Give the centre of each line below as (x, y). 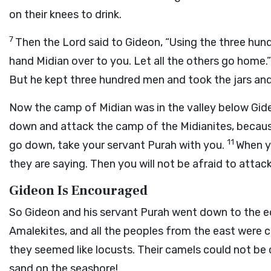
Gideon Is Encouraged (78, 191)
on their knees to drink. (65, 15)
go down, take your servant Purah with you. (118, 145)
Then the (39, 42)
